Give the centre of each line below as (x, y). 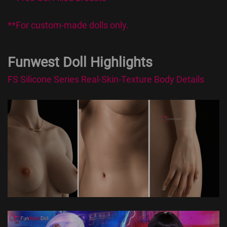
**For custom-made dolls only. (68, 25)
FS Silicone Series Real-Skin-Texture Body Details (106, 79)
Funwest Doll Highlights (80, 62)
